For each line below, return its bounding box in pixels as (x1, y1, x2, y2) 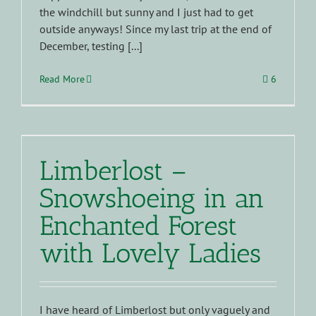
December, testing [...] (39, 38, 142, 53)
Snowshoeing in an (39, 181, 265, 214)
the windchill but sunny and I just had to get (39, 4, 253, 19)
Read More (39, 72, 85, 85)
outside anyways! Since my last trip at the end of (39, 21, 272, 36)
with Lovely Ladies (39, 236, 261, 269)
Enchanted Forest (39, 209, 237, 242)
